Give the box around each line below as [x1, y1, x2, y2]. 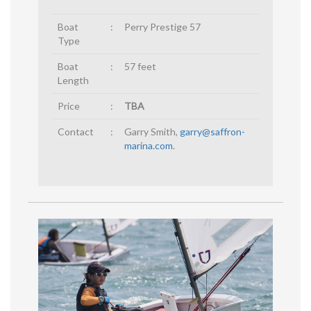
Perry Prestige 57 [124, 21, 201, 33]
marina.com [124, 140, 173, 152]
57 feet [124, 60, 156, 73]
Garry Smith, [124, 126, 180, 138]
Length [58, 74, 89, 87]
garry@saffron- [180, 126, 245, 138]
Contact [58, 126, 94, 138]
